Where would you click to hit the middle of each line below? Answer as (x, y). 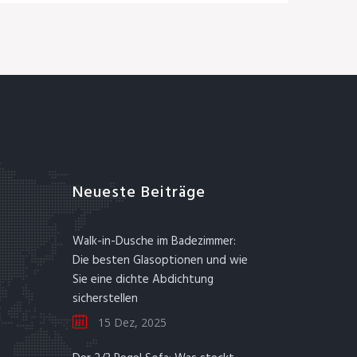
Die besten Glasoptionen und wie (160, 261)
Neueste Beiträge (139, 193)
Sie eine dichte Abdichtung (143, 280)
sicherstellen (105, 299)
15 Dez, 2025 (131, 322)
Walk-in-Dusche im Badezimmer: (154, 241)
